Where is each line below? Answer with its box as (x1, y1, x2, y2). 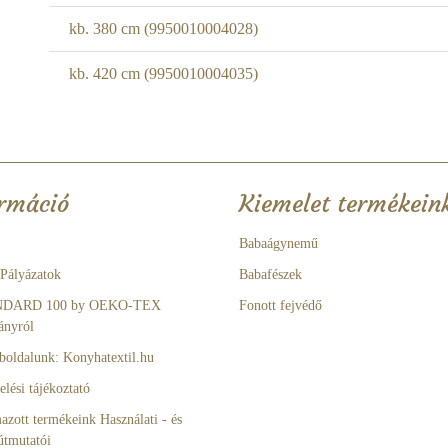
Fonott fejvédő (239, 298, 322, 313)
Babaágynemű (239, 236, 318, 251)
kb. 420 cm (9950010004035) (69, 65, 258, 82)
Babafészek (239, 267, 302, 282)
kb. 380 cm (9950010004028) (69, 20, 258, 37)
